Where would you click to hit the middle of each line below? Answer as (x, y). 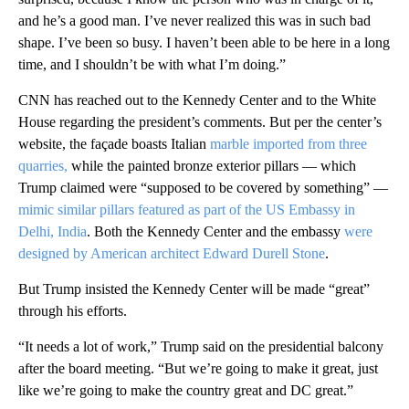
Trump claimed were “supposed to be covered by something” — (203, 187)
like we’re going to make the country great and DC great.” (186, 390)
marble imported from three (288, 143)
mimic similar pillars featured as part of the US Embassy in (187, 209)
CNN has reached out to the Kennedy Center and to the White (197, 100)
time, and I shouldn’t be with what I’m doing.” (152, 64)
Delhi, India (52, 231)
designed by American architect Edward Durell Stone (172, 253)
